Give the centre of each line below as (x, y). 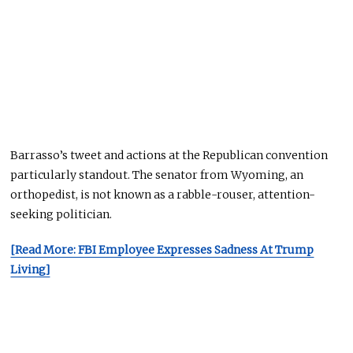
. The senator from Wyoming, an (216, 175)
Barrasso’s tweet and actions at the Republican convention (169, 156)
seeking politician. (61, 215)
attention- (287, 195)
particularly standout (69, 175)
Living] (30, 270)
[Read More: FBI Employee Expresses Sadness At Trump (162, 250)
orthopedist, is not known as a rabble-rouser (132, 195)
